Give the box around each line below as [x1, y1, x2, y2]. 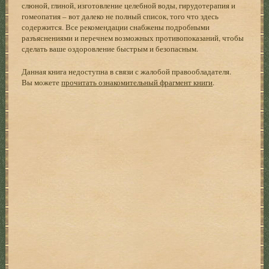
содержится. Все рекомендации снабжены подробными [22, 21, 210, 32]
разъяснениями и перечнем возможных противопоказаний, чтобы [22, 32, 244, 43]
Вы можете [22, 76, 62, 88]
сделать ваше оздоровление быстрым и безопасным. [22, 43, 199, 54]
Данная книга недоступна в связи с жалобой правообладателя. [22, 65, 232, 77]
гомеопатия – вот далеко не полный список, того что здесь [22, 10, 219, 22]
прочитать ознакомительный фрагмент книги [61, 76, 213, 88]
